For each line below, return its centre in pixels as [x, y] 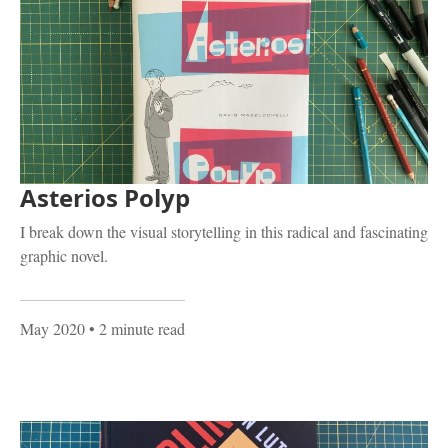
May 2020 [52, 328]
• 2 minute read [135, 328]
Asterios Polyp [105, 197]
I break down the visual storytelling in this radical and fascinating [224, 231]
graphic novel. [64, 255]
